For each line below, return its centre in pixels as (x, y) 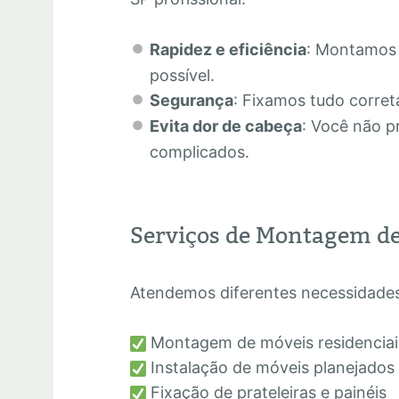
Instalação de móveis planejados (271, 368)
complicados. (199, 152)
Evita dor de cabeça (225, 126)
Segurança (191, 101)
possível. (182, 76)
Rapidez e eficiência (228, 50)
